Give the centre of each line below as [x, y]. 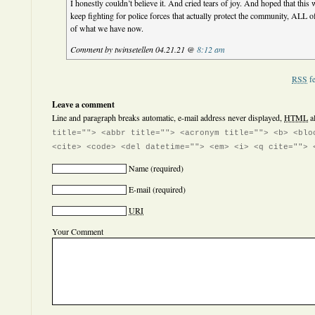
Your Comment [78, 231]
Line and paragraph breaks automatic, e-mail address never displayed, [168, 117]
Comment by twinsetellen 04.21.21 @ [134, 49]
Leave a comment [83, 104]
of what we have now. [107, 28]
